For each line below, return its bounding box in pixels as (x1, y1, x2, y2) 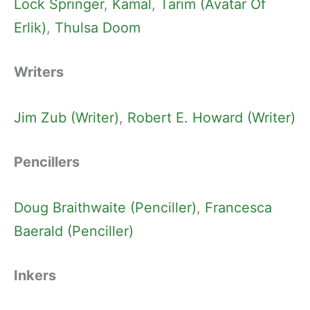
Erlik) (14, 19, 46, 37)
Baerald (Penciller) (14, 223, 134, 240)
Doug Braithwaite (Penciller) (14, 199, 197, 217)
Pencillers (14, 154, 80, 171)
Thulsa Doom (55, 19, 140, 37)
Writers (14, 64, 64, 81)
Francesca (205, 199, 272, 217)
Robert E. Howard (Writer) (127, 109, 295, 127)
